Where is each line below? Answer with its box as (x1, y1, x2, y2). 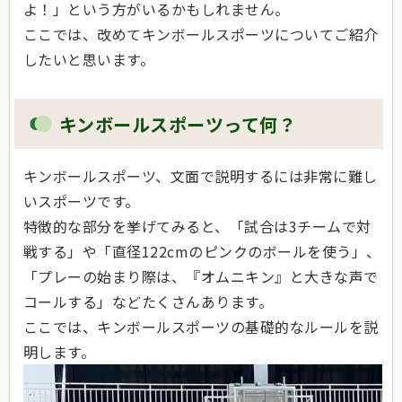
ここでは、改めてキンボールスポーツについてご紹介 (23, 22, 379, 45)
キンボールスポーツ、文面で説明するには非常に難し (23, 165, 378, 188)
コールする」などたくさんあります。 (23, 291, 274, 313)
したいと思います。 (23, 48, 155, 70)
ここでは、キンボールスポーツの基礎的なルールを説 (23, 316, 379, 338)
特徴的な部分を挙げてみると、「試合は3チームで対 (23, 215, 371, 238)
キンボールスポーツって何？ (59, 110, 297, 137)
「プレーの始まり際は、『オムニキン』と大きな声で (23, 266, 379, 288)
